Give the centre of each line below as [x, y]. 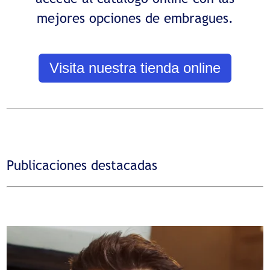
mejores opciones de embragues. [135, 18]
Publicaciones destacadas [82, 165]
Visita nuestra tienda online [135, 67]
